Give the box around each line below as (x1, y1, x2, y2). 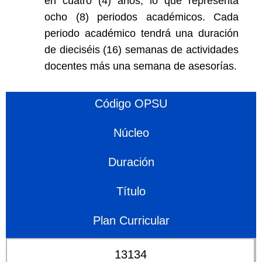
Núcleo (113, 126, 149, 139)
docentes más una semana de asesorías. (44, 60, 237, 72)
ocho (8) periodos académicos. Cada (44, 11, 239, 23)
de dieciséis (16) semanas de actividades (44, 44, 239, 56)
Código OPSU (95, 97, 167, 110)
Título (116, 185, 146, 198)
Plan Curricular (92, 214, 170, 227)
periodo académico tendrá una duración (44, 27, 239, 39)
